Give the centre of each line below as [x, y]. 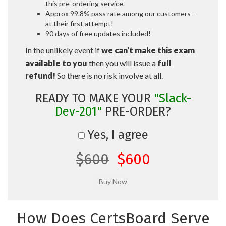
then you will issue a [122, 63]
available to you [56, 63]
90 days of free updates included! [98, 34]
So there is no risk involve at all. [109, 75]
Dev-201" [78, 111]
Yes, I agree [116, 135]
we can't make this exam [148, 50]
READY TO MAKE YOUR [94, 98]
